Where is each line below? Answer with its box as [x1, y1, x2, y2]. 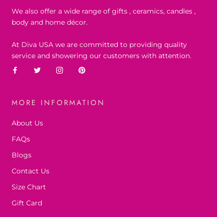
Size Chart [12, 183, 46, 192]
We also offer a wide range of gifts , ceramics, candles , [12, 7, 196, 16]
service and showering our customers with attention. [12, 51, 191, 61]
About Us [12, 119, 43, 128]
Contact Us [12, 167, 49, 176]
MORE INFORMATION [12, 97, 105, 108]
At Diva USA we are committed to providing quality [12, 40, 187, 49]
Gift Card [12, 199, 42, 208]
